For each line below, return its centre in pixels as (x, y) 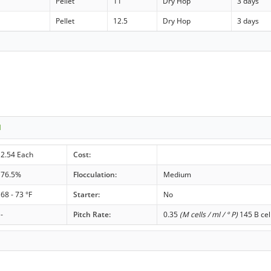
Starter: (86, 194)
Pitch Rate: (92, 214)
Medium (177, 174)
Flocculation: (95, 174)
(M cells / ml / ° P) (208, 214)
